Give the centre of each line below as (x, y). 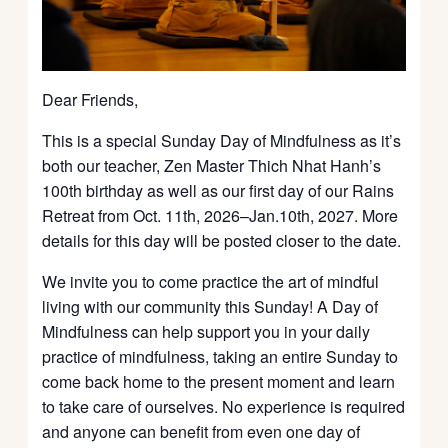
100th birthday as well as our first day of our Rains (218, 190)
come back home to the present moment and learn (219, 381)
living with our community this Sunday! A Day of (210, 306)
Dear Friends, (90, 99)
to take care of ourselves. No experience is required (224, 406)
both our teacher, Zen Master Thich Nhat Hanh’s (212, 165)
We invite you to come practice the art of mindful (211, 281)
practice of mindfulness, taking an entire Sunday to (220, 356)
